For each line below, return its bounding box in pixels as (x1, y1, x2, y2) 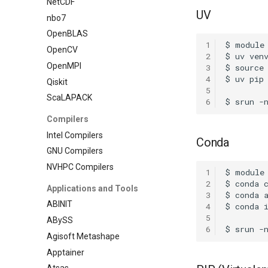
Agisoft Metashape (47, 231, 120, 241)
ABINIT (47, 199, 72, 209)
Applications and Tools (47, 183, 138, 193)
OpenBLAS (47, 29, 88, 39)
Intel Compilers (47, 130, 103, 140)
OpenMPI (47, 60, 81, 71)
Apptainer (47, 247, 84, 257)
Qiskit (47, 77, 68, 87)
